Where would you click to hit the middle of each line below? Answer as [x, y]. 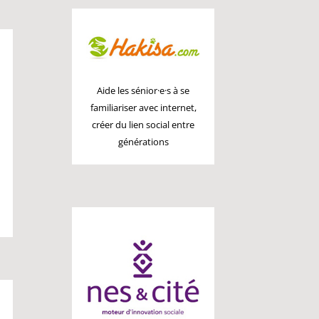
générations [143, 142]
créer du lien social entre [143, 125]
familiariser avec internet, [143, 108]
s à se [178, 91]
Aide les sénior [127, 91]
